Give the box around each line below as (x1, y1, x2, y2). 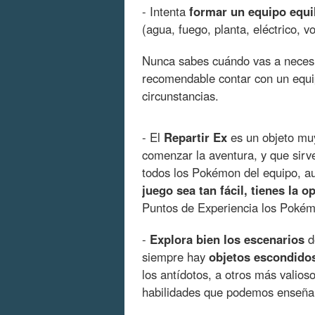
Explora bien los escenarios (150, 231, 304, 248)
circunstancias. (142, 87, 219, 105)
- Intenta (142, 3, 189, 20)
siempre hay (142, 248, 209, 266)
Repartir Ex (164, 129, 227, 146)
